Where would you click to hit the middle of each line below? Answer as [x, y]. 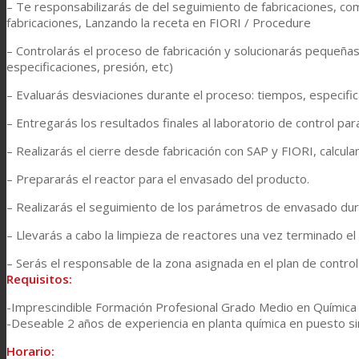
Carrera [59, 161]
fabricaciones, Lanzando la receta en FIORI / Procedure [159, 22]
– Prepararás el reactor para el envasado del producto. [158, 178]
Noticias [61, 341]
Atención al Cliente [89, 221]
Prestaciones [104, 41]
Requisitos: [39, 278]
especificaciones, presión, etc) [90, 66]
